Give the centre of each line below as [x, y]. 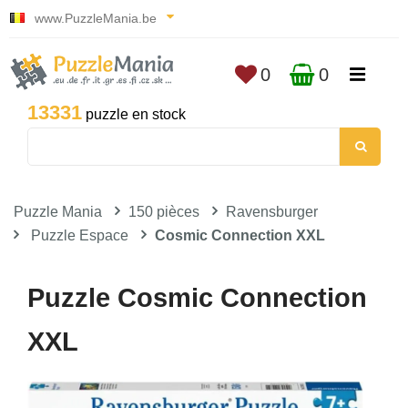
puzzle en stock [134, 114]
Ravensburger [272, 212]
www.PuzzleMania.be [96, 18]
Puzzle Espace [80, 235]
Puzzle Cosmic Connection [197, 298]
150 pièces [164, 212]
